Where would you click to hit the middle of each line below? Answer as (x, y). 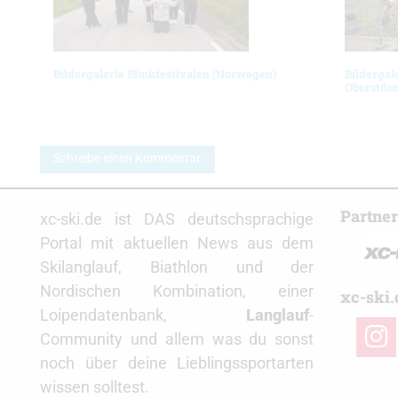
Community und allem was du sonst (177, 338)
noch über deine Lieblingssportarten (177, 362)
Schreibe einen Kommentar (127, 159)
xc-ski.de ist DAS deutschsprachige (177, 219)
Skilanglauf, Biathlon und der (177, 267)
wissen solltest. (95, 386)
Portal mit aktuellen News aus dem (177, 243)
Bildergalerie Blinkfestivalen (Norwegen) (165, 74)
